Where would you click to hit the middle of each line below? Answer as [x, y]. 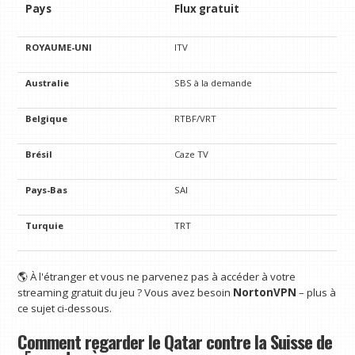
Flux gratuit [207, 9]
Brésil [39, 155]
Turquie [45, 226]
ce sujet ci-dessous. [65, 309]
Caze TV [192, 155]
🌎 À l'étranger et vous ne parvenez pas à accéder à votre [157, 277]
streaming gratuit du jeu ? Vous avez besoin [126, 293]
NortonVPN [265, 293]
